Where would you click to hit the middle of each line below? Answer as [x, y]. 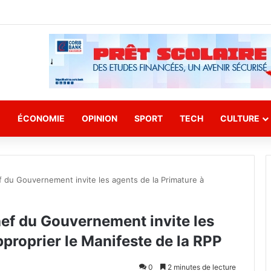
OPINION [100, 118]
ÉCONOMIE [41, 118]
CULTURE [240, 118]
